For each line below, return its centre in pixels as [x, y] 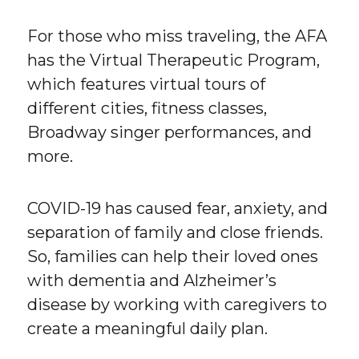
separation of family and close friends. [175, 232]
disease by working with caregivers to [177, 304]
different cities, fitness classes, [147, 108]
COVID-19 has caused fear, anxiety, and [178, 208]
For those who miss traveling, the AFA [177, 36]
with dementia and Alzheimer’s [152, 280]
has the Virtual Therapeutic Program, [174, 60]
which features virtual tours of [147, 84]
